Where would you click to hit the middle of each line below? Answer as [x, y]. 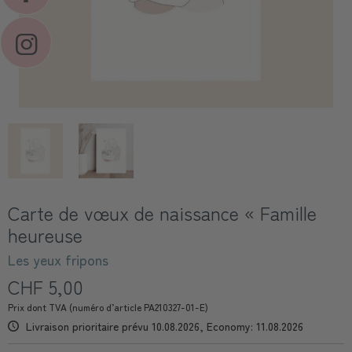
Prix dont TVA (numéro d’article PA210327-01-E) [108, 307]
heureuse [45, 235]
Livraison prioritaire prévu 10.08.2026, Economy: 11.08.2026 [163, 326]
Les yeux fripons [58, 260]
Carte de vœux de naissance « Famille [162, 213]
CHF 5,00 [46, 286]
